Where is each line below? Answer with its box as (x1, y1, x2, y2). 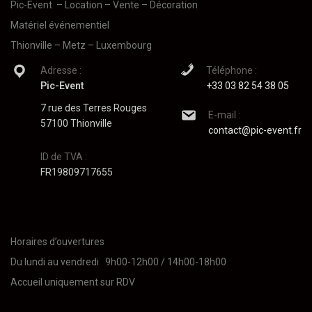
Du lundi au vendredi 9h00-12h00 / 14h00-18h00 (10, 256, 226, 268)
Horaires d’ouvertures (10, 236, 104, 248)
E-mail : (208, 109, 240, 121)
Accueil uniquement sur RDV (10, 276, 135, 288)
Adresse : (40, 65, 81, 77)
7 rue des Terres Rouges (40, 102, 147, 114)
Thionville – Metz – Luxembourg (10, 40, 152, 52)
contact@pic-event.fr (208, 125, 302, 136)
